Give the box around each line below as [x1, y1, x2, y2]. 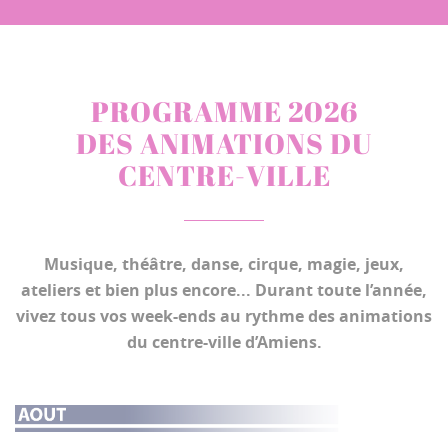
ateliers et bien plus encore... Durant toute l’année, [21, 279, 427, 301]
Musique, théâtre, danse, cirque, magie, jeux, [44, 253, 404, 275]
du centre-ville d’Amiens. [126, 331, 322, 353]
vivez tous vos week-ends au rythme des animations [16, 305, 432, 327]
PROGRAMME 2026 [90, 92, 358, 130]
